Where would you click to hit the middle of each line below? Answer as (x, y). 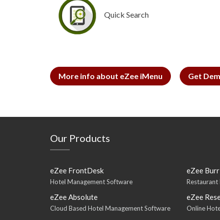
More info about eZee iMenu (110, 76)
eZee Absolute (74, 197)
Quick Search (126, 14)
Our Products (80, 138)
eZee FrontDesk (77, 170)
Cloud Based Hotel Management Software (110, 208)
